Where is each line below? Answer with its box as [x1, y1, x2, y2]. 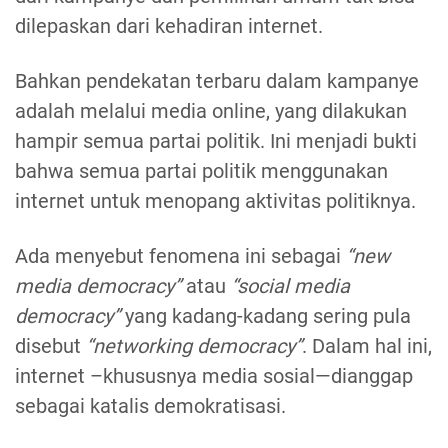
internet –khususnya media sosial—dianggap [15, 364, 413, 389]
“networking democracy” [86, 334, 302, 359]
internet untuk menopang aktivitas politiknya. [15, 189, 416, 214]
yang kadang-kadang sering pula [120, 304, 411, 329]
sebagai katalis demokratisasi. [15, 394, 291, 419]
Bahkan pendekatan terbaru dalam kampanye [15, 69, 419, 94]
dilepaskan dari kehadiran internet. [15, 14, 328, 39]
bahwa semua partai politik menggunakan [15, 159, 388, 184]
